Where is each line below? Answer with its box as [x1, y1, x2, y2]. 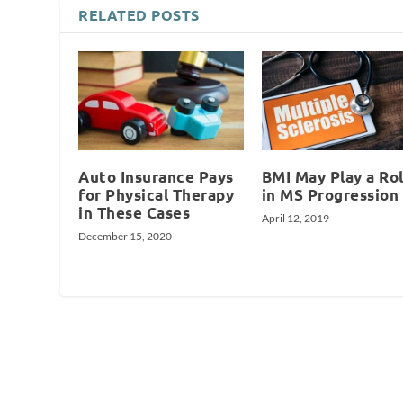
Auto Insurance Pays [78, 166, 234, 186]
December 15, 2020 [78, 228, 173, 243]
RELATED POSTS [78, 4, 200, 24]
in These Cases [78, 202, 191, 222]
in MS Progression [261, 184, 399, 204]
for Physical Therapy [78, 184, 235, 204]
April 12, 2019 [261, 210, 329, 225]
